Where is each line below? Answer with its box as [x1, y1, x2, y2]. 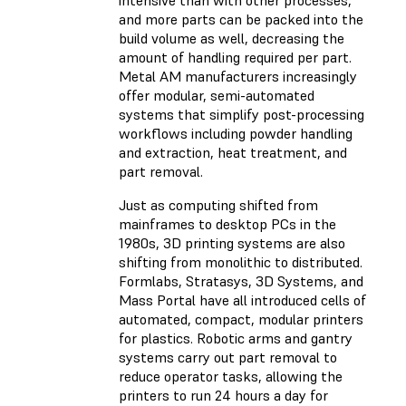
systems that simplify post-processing [119, 105, 364, 124]
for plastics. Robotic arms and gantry [119, 329, 353, 348]
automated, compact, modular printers [119, 310, 363, 329]
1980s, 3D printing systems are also [119, 234, 345, 253]
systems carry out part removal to [119, 348, 337, 367]
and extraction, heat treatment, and [119, 143, 347, 162]
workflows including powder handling [119, 124, 353, 143]
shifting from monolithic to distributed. [119, 253, 362, 272]
